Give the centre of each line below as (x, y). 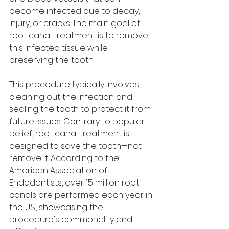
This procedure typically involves (75, 85)
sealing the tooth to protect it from (81, 109)
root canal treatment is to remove (80, 36)
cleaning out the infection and (72, 97)
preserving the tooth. (52, 60)
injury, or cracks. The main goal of (76, 23)
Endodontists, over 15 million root (75, 183)
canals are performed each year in (82, 195)
